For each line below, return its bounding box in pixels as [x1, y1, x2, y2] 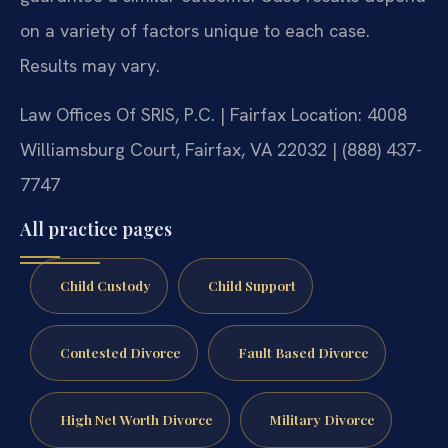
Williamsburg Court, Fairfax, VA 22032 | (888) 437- [20, 137, 422, 161]
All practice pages [20, 217, 172, 242]
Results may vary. [20, 53, 160, 77]
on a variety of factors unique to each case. [20, 18, 370, 42]
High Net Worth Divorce [59, 409, 213, 428]
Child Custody [59, 276, 151, 295]
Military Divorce [269, 409, 375, 428]
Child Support [207, 276, 296, 295]
